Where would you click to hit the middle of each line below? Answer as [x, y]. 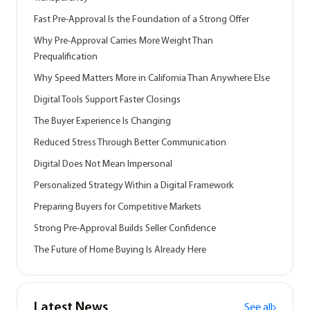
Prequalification [66, 57]
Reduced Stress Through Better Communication [130, 143]
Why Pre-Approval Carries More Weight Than [124, 41]
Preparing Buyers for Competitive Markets [118, 207]
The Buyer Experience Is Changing [102, 121]
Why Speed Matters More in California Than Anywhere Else [152, 79]
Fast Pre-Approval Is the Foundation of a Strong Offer [142, 20]
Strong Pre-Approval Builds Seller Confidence [125, 229]
